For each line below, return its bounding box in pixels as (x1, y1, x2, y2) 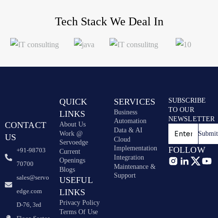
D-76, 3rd (16, 201, 41, 208)
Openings (59, 157, 85, 164)
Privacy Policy (59, 199, 100, 206)
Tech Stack (54, 15, 110, 28)
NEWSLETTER (168, 115, 215, 123)
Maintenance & (114, 163, 156, 170)
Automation (114, 117, 146, 125)
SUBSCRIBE (168, 97, 206, 104)
